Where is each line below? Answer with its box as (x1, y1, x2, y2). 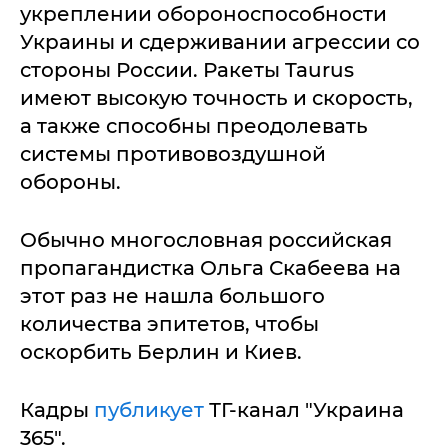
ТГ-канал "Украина (209, 398, 404, 422)
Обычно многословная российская (20, 228, 392, 252)
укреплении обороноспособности (20, 2, 387, 26)
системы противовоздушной (20, 142, 326, 166)
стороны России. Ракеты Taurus (20, 58, 354, 82)
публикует (94, 398, 209, 422)
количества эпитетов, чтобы (20, 312, 319, 336)
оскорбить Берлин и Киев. (20, 340, 302, 364)
